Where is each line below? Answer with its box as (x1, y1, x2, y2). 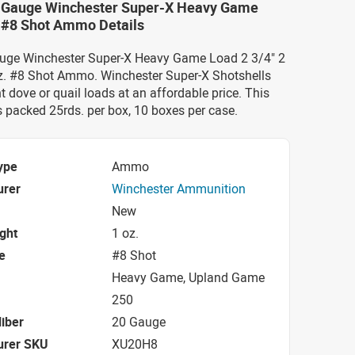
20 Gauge (112, 312, 166, 330)
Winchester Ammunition (112, 179, 246, 197)
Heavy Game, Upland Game (112, 268, 265, 286)
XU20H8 (112, 334, 158, 353)
